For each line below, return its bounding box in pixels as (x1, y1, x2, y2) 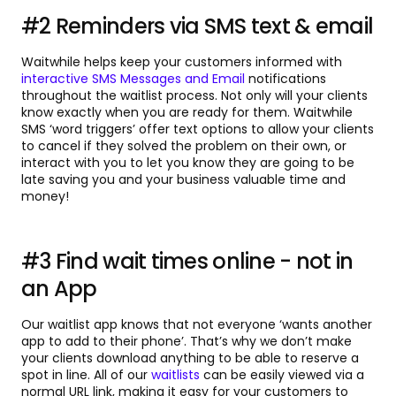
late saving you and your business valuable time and (21, 171, 346, 189)
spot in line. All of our (21, 366, 151, 385)
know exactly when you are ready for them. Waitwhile (21, 103, 353, 122)
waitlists (151, 366, 200, 385)
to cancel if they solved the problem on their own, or (21, 137, 346, 156)
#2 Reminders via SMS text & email (21, 11, 374, 42)
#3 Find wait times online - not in (21, 247, 354, 277)
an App (21, 274, 97, 304)
